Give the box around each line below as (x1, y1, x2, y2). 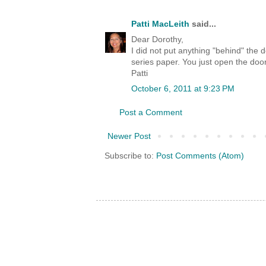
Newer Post (107, 131, 151, 141)
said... (189, 19, 216, 29)
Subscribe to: (104, 151, 156, 161)
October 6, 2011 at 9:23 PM (131, 84, 235, 94)
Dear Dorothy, (131, 34, 183, 45)
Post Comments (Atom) (156, 151, 244, 161)
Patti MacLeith (131, 19, 189, 29)
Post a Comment (119, 107, 182, 118)
